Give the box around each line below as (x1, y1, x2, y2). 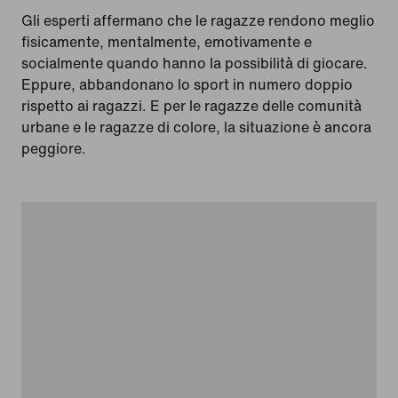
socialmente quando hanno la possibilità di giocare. (21, 52, 368, 75)
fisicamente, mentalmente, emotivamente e (21, 31, 312, 53)
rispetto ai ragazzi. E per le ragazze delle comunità (21, 95, 362, 117)
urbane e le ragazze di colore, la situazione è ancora (21, 116, 371, 139)
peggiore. (21, 138, 86, 160)
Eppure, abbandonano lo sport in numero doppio (21, 74, 353, 96)
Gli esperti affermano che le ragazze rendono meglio (21, 10, 375, 32)
